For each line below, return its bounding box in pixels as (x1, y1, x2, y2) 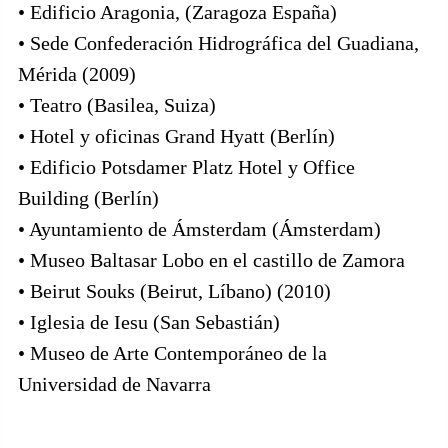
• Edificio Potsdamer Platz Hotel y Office (18, 156, 355, 179)
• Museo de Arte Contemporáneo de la (18, 342, 327, 365)
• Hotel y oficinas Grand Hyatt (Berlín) (18, 125, 335, 148)
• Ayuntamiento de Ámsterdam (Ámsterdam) (18, 218, 381, 241)
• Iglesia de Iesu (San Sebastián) (18, 311, 280, 334)
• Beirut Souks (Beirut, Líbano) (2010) (18, 280, 331, 303)
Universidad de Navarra (18, 373, 211, 396)
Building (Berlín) (18, 187, 159, 210)
